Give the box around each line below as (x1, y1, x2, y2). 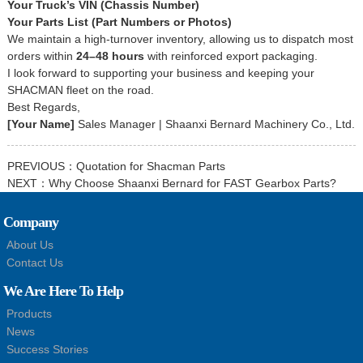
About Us (6, 238, 54, 252)
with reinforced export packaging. (143, 49, 318, 63)
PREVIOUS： (6, 160, 76, 173)
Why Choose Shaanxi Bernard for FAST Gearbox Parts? (48, 177, 336, 190)
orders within (6, 49, 76, 63)
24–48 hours (75, 49, 144, 63)
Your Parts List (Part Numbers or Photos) (6, 15, 232, 29)
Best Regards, (6, 100, 80, 114)
